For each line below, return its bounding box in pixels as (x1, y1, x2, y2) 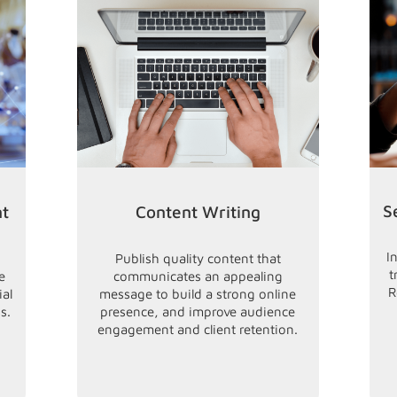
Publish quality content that (114, 251, 281, 266)
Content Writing (135, 202, 261, 222)
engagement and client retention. (97, 322, 299, 337)
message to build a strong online (99, 286, 297, 301)
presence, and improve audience (100, 304, 296, 319)
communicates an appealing (113, 269, 283, 284)
